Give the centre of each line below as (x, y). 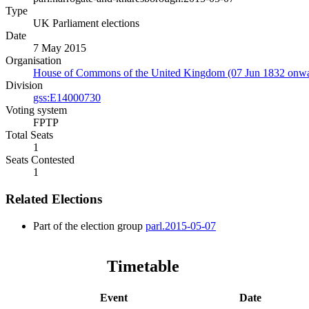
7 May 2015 (60, 48)
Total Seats (29, 135)
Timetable (143, 266)
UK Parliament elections (86, 23)
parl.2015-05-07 (181, 226)
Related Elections (54, 199)
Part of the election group (89, 226)
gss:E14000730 (67, 98)
